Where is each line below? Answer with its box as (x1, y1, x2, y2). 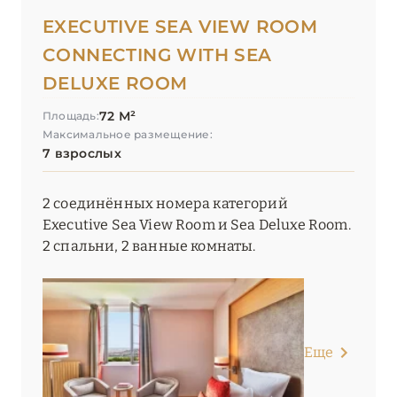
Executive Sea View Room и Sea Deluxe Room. (43, 216, 351, 234)
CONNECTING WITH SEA (43, 44, 272, 66)
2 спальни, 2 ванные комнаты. (43, 237, 256, 255)
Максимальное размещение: (43, 128, 213, 142)
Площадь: (43, 109, 99, 123)
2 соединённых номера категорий (43, 195, 288, 213)
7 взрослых (43, 145, 121, 162)
